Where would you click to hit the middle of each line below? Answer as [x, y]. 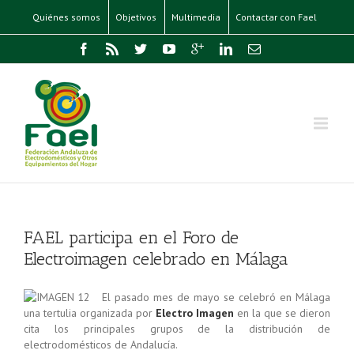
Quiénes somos [66, 17]
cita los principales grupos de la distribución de [177, 329]
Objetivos [136, 17]
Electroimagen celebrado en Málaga [156, 259]
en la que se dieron [282, 313]
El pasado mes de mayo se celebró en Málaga [216, 297]
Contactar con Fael [276, 17]
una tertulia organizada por [90, 313]
